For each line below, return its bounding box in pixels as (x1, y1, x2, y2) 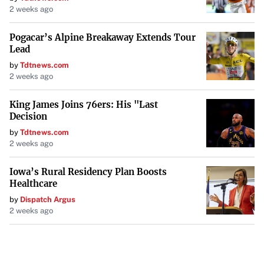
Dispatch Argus (20, 195, 75, 204)
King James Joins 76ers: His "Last (9, 99, 158, 110)
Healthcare (9, 178, 57, 189)
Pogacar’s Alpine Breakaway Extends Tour (9, 32, 196, 43)
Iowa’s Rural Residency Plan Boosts (9, 166, 167, 177)
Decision (9, 111, 47, 122)
